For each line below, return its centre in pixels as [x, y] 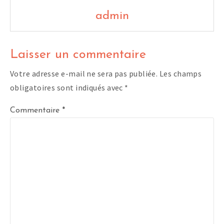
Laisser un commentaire [78, 55]
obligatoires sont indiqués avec [67, 88]
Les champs [180, 74]
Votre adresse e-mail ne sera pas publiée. [84, 74]
